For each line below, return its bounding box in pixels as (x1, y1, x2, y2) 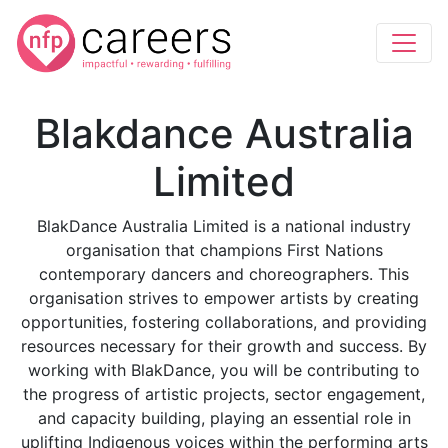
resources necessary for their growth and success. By (21, 336, 427, 356)
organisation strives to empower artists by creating (29, 288, 419, 308)
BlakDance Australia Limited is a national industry (37, 216, 411, 236)
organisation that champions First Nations (65, 240, 383, 260)
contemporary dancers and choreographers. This (39, 264, 409, 284)
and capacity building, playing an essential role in (37, 408, 411, 428)
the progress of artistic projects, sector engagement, (23, 384, 425, 404)
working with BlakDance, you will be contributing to (28, 360, 420, 380)
